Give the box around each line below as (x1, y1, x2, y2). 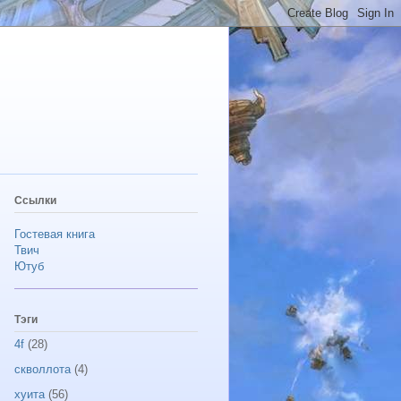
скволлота (14, 363, 71, 377)
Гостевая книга (14, 226, 95, 241)
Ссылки (14, 193, 56, 207)
